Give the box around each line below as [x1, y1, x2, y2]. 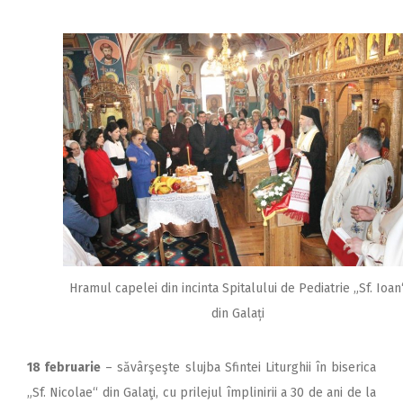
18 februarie [27, 360, 102, 376]
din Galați [210, 305, 264, 321]
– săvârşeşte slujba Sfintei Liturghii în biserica [101, 360, 376, 376]
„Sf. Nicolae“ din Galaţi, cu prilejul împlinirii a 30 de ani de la [27, 385, 376, 401]
